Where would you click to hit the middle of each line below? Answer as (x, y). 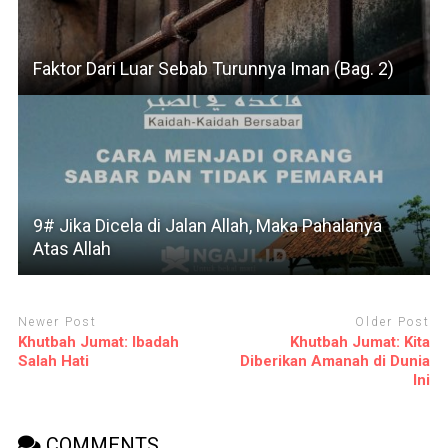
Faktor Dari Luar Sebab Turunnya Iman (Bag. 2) (213, 68)
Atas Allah (71, 248)
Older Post (393, 321)
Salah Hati (53, 361)
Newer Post (57, 321)
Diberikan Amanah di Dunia (335, 361)
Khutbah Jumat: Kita (360, 342)
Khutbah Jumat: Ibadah (98, 342)
